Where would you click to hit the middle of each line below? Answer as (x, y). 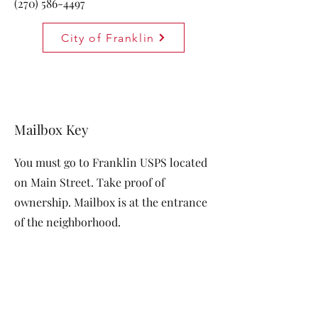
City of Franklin (108, 38)
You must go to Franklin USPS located (111, 162)
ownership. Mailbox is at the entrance (111, 202)
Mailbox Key (51, 129)
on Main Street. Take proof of (89, 182)
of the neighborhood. (69, 222)
